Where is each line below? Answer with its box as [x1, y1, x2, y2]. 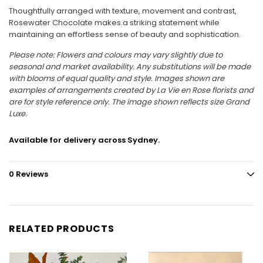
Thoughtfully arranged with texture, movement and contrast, [9, 5, 237, 17]
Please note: [9, 49, 56, 61]
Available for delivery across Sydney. [9, 134, 160, 146]
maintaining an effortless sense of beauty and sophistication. [9, 29, 241, 41]
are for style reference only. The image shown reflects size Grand [9, 96, 249, 108]
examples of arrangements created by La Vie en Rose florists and [9, 85, 254, 96]
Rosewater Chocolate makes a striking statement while [9, 17, 220, 29]
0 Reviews [9, 168, 48, 180]
